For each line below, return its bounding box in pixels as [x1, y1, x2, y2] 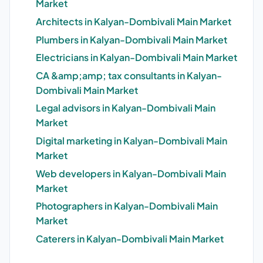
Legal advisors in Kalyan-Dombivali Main [36, 102, 215, 114]
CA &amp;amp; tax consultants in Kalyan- [36, 69, 222, 82]
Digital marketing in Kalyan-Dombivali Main [36, 134, 227, 147]
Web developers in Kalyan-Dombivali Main [36, 167, 226, 180]
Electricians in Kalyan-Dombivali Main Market [36, 51, 237, 64]
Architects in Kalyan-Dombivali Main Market [36, 15, 231, 28]
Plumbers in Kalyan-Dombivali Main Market [36, 33, 227, 46]
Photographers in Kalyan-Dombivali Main [36, 200, 218, 213]
